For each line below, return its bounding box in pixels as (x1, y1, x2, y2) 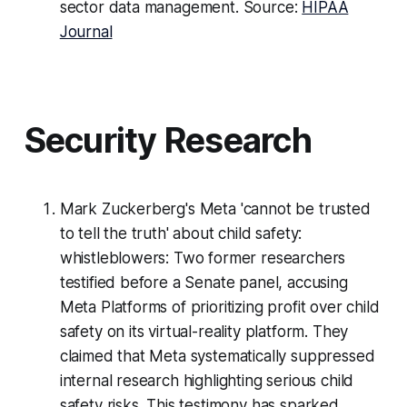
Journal (59, 23, 113, 42)
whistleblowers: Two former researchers (59, 249, 346, 268)
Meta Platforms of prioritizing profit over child (59, 298, 380, 317)
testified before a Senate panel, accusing (59, 273, 348, 293)
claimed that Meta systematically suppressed (59, 347, 375, 366)
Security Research (23, 120, 312, 162)
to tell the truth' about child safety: (59, 224, 303, 243)
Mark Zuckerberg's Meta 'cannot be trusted (59, 200, 371, 219)
